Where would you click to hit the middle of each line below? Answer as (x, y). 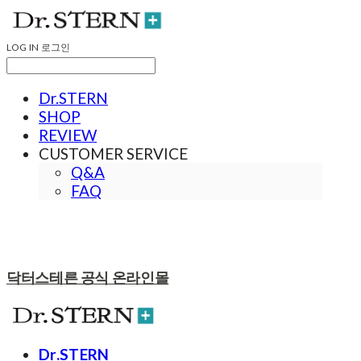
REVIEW (68, 135)
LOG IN (23, 48)
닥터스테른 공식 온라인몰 (88, 278)
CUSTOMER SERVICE (113, 154)
